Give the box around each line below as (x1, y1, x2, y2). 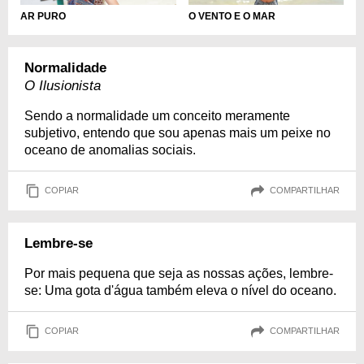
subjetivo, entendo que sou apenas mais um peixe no (24, 125, 331, 140)
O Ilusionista (24, 77, 101, 93)
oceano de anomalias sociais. (24, 142, 196, 157)
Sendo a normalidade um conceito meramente (24, 108, 290, 123)
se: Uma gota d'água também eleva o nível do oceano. (24, 283, 336, 297)
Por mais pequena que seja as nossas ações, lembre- (24, 266, 333, 280)
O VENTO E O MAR (188, 10, 275, 22)
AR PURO (20, 10, 66, 22)
